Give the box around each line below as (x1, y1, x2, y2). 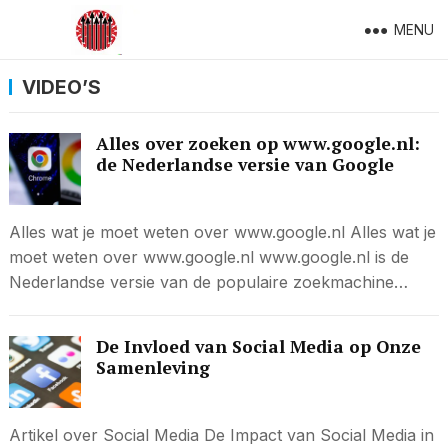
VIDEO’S (21, 75, 101, 99)
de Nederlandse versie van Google (95, 153, 394, 176)
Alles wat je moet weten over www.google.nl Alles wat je (8, 222, 436, 242)
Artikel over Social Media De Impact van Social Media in (8, 425, 434, 445)
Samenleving (95, 356, 210, 379)
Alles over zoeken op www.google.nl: (95, 132, 420, 155)
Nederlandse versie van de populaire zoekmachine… (8, 272, 408, 292)
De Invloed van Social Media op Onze (95, 335, 421, 358)
